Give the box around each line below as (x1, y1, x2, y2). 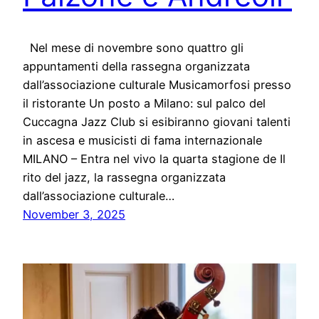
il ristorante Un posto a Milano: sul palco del (23, 96, 266, 111)
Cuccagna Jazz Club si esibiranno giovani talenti (23, 115, 291, 130)
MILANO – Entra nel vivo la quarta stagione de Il (23, 152, 286, 167)
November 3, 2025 (23, 207, 125, 222)
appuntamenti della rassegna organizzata (23, 59, 250, 74)
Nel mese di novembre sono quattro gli (23, 41, 244, 56)
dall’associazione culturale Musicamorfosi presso (23, 78, 291, 93)
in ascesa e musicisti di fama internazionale (23, 133, 262, 148)
